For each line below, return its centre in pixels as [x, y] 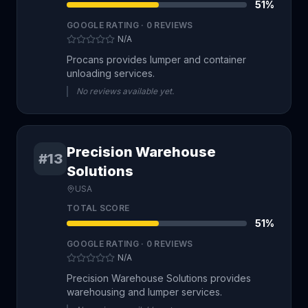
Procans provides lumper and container [156, 59]
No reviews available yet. [125, 91]
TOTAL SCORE [98, 208]
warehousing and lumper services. [144, 292]
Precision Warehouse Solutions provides [159, 278]
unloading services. [111, 73]
